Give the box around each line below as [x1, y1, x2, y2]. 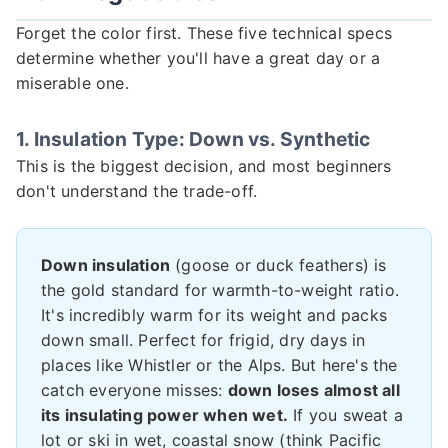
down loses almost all [227, 380, 400, 401]
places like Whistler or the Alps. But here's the [41, 355, 398, 376]
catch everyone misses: [41, 380, 228, 401]
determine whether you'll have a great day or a [16, 47, 381, 68]
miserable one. [16, 72, 129, 93]
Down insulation [41, 255, 170, 276]
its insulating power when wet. [41, 405, 288, 426]
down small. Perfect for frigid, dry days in [41, 330, 366, 351]
